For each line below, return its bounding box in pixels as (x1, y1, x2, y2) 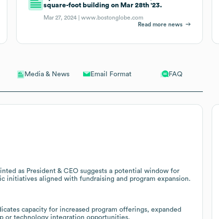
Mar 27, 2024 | (44, 14, 82, 21)
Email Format (90, 70, 131, 78)
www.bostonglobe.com (81, 14, 144, 21)
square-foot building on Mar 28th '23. (44, 1, 163, 9)
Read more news (138, 21, 183, 27)
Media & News (24, 71, 70, 78)
